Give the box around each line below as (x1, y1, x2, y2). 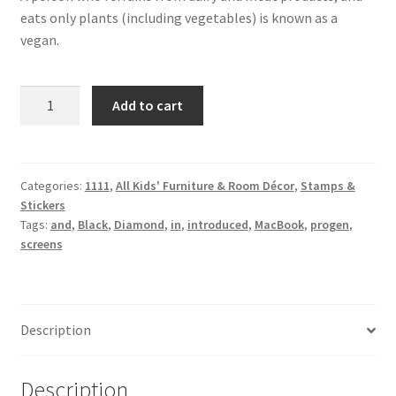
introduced (187, 216, 248, 232)
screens (19, 235, 63, 252)
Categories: (19, 177, 85, 194)
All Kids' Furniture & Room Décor (115, 177, 294, 194)
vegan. (19, 31, 59, 49)
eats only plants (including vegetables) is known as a (19, 9, 338, 27)
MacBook (254, 216, 304, 232)
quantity (19, 130, 71, 148)
